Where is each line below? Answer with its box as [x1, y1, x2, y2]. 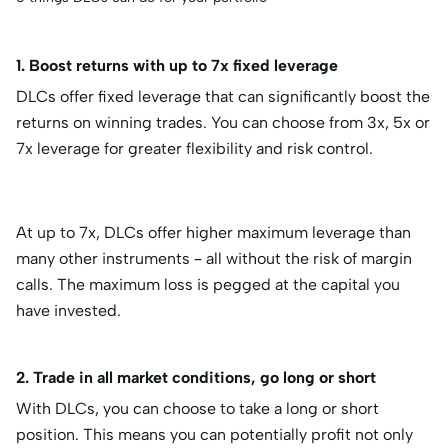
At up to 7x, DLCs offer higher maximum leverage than [16, 223, 411, 243]
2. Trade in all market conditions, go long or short [16, 368, 376, 388]
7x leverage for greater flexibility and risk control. [16, 139, 397, 159]
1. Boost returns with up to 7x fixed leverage [16, 56, 338, 76]
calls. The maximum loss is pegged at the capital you [16, 275, 400, 295]
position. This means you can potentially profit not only [16, 425, 413, 445]
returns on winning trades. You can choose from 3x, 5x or [16, 113, 430, 133]
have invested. [16, 301, 129, 321]
